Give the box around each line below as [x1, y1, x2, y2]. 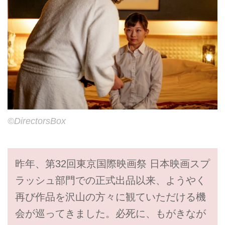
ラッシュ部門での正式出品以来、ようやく [15, 174, 206, 186]
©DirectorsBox [8, 116, 66, 126]
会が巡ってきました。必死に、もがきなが [15, 207, 206, 219]
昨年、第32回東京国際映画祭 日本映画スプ [15, 158, 210, 169]
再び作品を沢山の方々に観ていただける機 [15, 191, 206, 202]
